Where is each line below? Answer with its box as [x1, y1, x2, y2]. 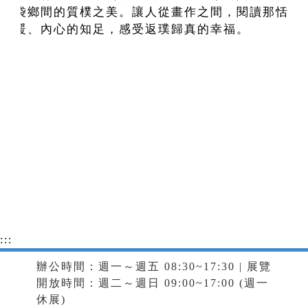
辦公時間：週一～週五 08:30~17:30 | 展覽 [36, 261, 272, 273]
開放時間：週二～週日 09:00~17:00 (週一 [36, 277, 269, 289]
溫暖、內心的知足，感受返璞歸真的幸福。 [1, 23, 250, 36]
